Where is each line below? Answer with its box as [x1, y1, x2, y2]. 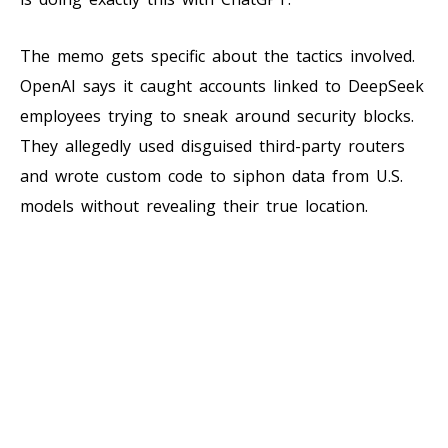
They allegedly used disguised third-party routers [20, 134, 405, 157]
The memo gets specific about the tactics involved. [20, 44, 415, 67]
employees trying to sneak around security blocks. [20, 104, 414, 127]
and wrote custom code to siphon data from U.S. [20, 164, 403, 187]
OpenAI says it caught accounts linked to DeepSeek [20, 74, 424, 97]
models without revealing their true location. [20, 194, 368, 217]
